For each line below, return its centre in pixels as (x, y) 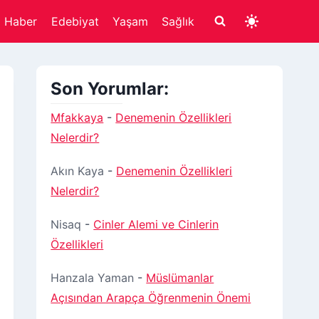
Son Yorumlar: (110, 89)
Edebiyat (75, 21)
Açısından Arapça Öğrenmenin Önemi (151, 298)
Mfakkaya (77, 117)
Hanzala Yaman (93, 278)
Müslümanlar (180, 278)
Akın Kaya (78, 171)
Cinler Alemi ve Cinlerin (156, 224)
